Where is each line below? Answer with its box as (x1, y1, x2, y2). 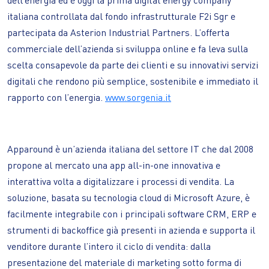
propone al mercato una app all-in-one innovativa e (7, 159, 220, 171)
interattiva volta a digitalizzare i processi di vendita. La (7, 175, 234, 187)
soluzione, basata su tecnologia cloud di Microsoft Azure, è (7, 191, 250, 204)
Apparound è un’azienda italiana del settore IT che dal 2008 (7, 142, 253, 155)
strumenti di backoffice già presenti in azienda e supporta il (7, 223, 255, 236)
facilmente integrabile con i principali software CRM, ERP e (7, 207, 256, 220)
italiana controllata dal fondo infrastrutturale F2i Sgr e (7, 10, 235, 22)
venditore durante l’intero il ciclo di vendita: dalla (7, 240, 211, 252)
